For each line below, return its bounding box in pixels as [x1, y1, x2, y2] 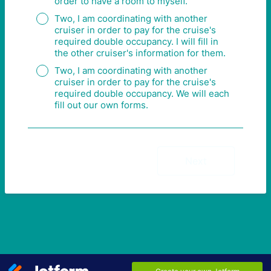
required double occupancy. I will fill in [54, 36, 218, 47]
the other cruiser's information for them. [54, 47, 226, 59]
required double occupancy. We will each [54, 88, 229, 99]
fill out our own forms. [54, 99, 148, 111]
